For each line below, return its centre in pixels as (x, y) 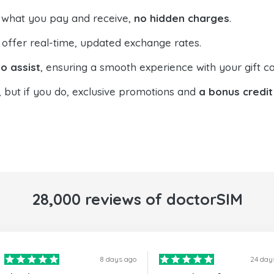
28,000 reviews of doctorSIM (137, 199)
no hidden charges (182, 18)
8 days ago (118, 259)
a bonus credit (236, 92)
